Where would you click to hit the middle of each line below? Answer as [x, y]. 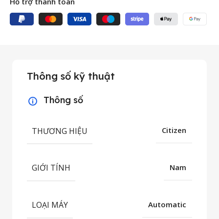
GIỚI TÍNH [51, 168]
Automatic [167, 204]
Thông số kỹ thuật [71, 76]
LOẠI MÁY [50, 205]
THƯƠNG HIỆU [60, 131]
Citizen [174, 130]
